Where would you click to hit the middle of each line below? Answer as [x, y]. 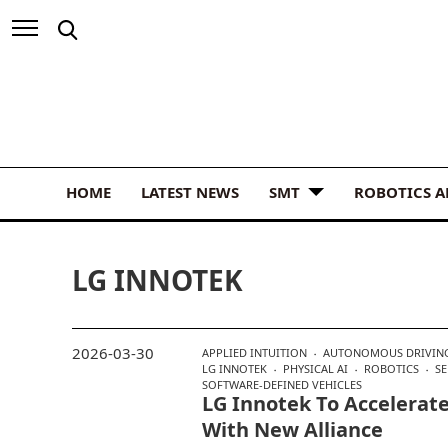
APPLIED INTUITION [254, 352]
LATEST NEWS [190, 191]
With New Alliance [292, 429]
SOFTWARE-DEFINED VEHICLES [282, 384]
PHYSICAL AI [315, 368]
